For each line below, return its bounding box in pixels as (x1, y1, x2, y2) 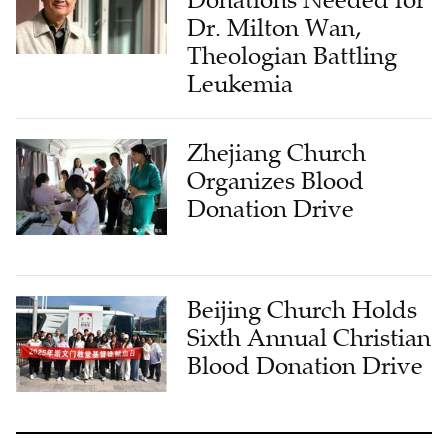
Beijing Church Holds (187, 294, 418, 325)
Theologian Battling (187, 40, 398, 71)
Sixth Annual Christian (187, 322, 432, 353)
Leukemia (187, 68, 294, 99)
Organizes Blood (187, 165, 365, 196)
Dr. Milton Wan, (187, 12, 362, 43)
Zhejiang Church (187, 137, 367, 168)
